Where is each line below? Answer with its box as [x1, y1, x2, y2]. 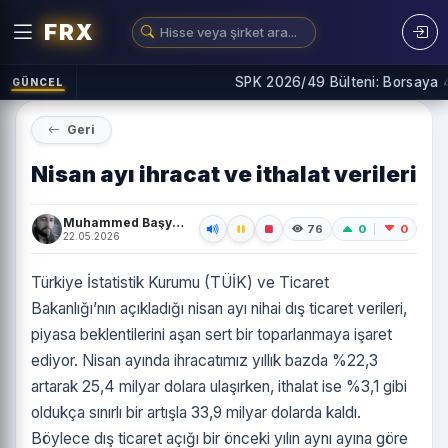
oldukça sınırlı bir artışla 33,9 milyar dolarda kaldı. [31, 403, 361, 422]
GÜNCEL [12, 75, 64, 88]
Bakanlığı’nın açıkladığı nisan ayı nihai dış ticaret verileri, [31, 299, 407, 318]
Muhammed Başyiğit [172, 215, 184, 230]
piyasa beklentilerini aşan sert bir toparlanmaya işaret [31, 325, 392, 344]
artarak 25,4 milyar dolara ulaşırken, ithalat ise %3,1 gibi [31, 377, 407, 396]
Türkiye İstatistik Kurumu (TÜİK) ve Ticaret [31, 273, 329, 292]
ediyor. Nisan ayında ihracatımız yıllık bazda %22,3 [31, 351, 378, 370]
